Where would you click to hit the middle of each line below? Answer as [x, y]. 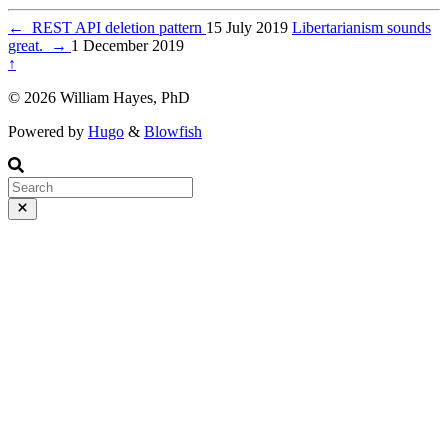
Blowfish [173, 131]
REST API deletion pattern [115, 27]
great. [29, 45]
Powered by [48, 131]
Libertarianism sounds [361, 27]
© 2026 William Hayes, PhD [99, 97]
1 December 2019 [127, 45]
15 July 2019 [247, 27]
